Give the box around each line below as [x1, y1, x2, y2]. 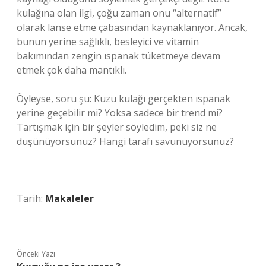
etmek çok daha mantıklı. [17, 64, 126, 77]
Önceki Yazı [17, 249, 55, 259]
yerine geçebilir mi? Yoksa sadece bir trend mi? [17, 106, 223, 119]
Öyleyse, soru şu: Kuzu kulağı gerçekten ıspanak [17, 92, 230, 105]
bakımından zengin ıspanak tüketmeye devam [17, 49, 220, 62]
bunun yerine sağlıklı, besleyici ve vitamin [17, 35, 199, 48]
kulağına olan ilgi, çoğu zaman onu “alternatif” [17, 7, 221, 20]
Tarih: [17, 192, 45, 205]
